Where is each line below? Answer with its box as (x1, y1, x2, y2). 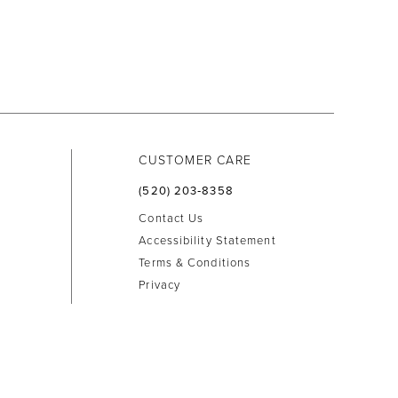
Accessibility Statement (139, 234, 276, 249)
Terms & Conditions (139, 256, 251, 271)
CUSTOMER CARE (139, 152, 251, 168)
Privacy (139, 278, 181, 293)
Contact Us (139, 211, 204, 227)
